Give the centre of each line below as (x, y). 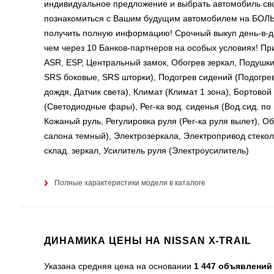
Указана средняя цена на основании (119, 266)
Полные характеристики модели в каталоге (130, 183)
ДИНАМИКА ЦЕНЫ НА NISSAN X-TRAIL (148, 240)
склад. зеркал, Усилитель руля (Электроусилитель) (146, 150)
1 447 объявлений (233, 266)
